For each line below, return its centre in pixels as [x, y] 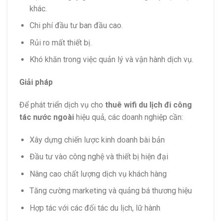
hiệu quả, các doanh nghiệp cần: [129, 117]
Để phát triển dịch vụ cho [62, 105]
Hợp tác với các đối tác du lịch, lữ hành [95, 208]
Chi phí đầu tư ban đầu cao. [76, 26]
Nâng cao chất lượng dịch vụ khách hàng [98, 174]
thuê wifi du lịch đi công [148, 105]
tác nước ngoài [47, 117]
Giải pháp [36, 82]
